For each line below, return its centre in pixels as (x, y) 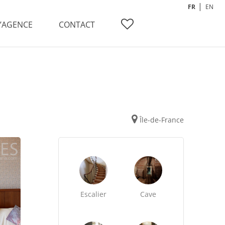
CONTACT (77, 25)
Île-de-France (161, 120)
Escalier (94, 194)
